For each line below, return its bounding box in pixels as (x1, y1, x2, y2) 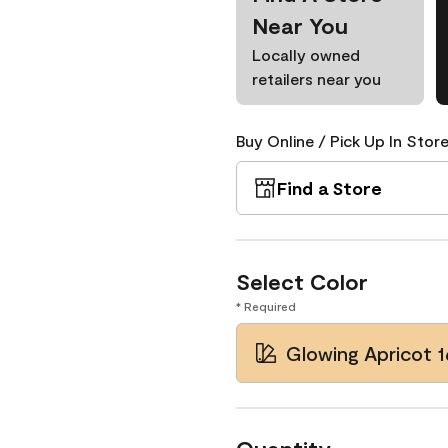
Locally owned (252, 45, 360, 64)
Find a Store (277, 177, 382, 199)
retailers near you (252, 69, 381, 88)
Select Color (236, 268, 368, 294)
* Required (236, 299, 296, 313)
